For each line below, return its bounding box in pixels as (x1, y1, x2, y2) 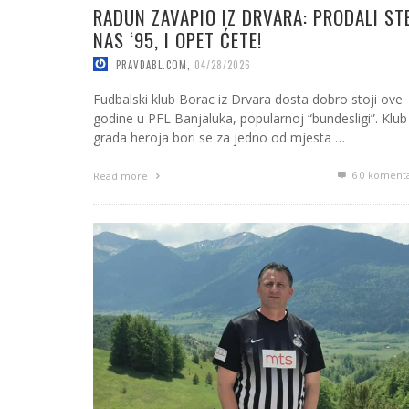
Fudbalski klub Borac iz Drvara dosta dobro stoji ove (93, 90, 403, 109)
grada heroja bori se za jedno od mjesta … (93, 129, 345, 147)
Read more (93, 169, 151, 184)
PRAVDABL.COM (116, 57, 187, 72)
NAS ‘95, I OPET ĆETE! (93, 25, 262, 54)
